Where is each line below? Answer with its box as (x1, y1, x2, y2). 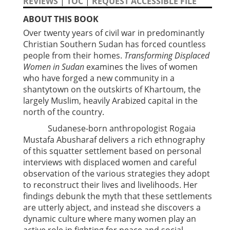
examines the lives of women (84, 61, 198, 73)
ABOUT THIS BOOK (23, 13, 99, 25)
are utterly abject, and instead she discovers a (23, 202, 201, 214)
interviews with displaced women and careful (23, 157, 197, 168)
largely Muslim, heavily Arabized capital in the (23, 95, 198, 107)
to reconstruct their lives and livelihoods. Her (23, 179, 198, 191)
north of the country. (23, 106, 104, 118)
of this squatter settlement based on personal (23, 145, 201, 157)
